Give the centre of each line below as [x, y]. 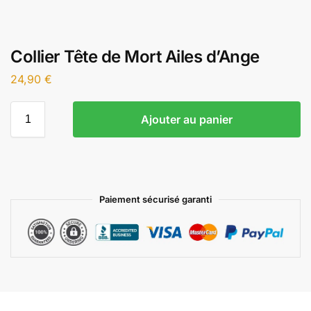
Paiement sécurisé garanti [155, 199]
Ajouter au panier [187, 119]
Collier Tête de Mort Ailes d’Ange [135, 57]
